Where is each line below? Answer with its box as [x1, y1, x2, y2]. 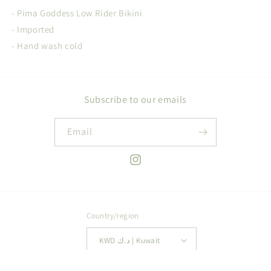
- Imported [11, 24, 57, 35]
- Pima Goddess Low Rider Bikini [11, 7, 145, 19]
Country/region [87, 211, 139, 221]
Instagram [128, 160, 169, 172]
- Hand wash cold [11, 40, 83, 51]
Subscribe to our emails [84, 93, 187, 106]
